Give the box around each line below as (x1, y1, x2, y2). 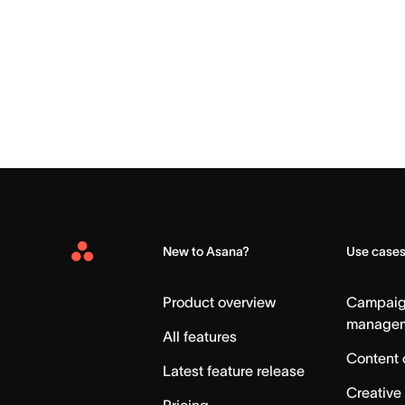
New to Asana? (163, 244, 250, 259)
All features (163, 328, 238, 345)
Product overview (163, 294, 277, 311)
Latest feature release (163, 363, 306, 380)
